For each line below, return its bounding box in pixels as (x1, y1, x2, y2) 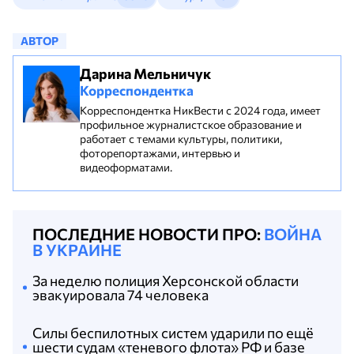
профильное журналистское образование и (80, 118, 302, 131)
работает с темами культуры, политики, (80, 132, 282, 145)
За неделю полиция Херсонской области (32, 272, 299, 289)
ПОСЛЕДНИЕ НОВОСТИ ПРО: (32, 224, 264, 243)
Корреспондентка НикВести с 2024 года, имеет (80, 104, 321, 117)
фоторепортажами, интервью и (80, 146, 240, 160)
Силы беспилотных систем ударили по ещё (32, 324, 314, 341)
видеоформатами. (80, 160, 172, 174)
